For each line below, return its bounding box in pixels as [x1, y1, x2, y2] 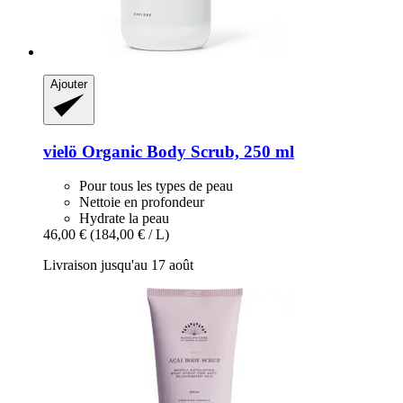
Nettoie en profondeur [79, 194, 204, 210]
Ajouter [50, 76, 87, 91]
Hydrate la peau [79, 210, 169, 227]
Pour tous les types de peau [79, 178, 233, 194]
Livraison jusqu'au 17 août [43, 257, 193, 273]
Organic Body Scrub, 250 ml [77, 141, 294, 161]
